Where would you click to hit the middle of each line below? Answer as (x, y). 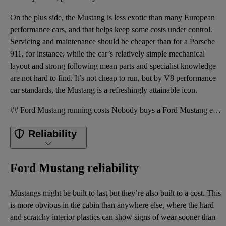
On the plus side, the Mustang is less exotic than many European (112, 18)
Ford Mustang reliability (74, 168)
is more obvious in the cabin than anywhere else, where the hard (112, 205)
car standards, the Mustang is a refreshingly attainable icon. (104, 90)
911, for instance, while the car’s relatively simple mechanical (107, 54)
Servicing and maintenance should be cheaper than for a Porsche (112, 42)
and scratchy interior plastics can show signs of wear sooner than (113, 217)
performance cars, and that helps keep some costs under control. (111, 30)
